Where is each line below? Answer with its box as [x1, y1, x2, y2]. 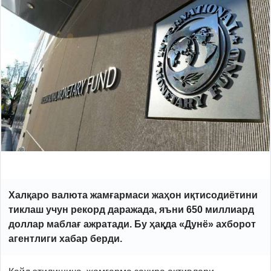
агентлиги [8, 233, 59, 244]
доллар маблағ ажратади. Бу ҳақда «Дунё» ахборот [8, 218, 256, 229]
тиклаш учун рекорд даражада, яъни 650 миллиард [8, 204, 254, 215]
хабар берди [59, 233, 120, 244]
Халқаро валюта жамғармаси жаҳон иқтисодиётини [8, 189, 258, 200]
